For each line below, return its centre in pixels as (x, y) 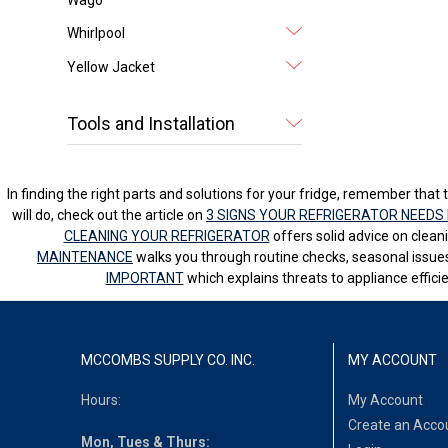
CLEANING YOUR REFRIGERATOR (166, 235)
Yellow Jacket (111, 66)
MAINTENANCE (85, 256)
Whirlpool (96, 33)
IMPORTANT (144, 277)
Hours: (101, 400)
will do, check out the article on (109, 214)
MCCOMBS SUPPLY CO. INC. (168, 359)
